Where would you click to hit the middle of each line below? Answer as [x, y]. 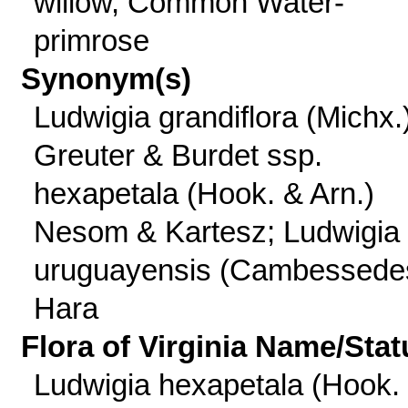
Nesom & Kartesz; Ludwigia [216, 232]
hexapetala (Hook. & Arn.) [204, 194]
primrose [91, 41]
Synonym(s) [107, 79]
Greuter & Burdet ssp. [178, 155]
